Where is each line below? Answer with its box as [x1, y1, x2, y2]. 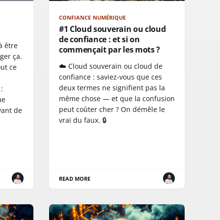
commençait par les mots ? [59, 44, 160, 55]
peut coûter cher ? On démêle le [59, 104, 165, 114]
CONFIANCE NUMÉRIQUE [59, 13, 126, 21]
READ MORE [59, 174, 91, 182]
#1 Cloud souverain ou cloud [59, 23, 166, 34]
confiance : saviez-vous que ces [59, 72, 162, 82]
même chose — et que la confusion [59, 93, 175, 103]
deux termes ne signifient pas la [59, 82, 165, 92]
